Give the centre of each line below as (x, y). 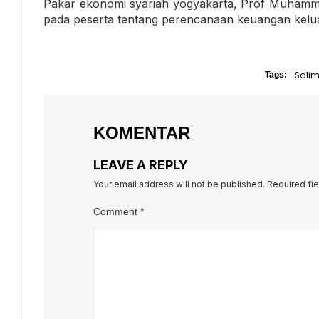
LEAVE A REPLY (141, 165)
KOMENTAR (142, 133)
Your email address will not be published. (179, 184)
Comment (117, 212)
